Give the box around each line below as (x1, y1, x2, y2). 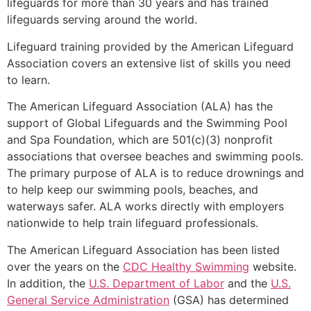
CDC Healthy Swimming (123, 259, 249, 274)
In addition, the (7, 276, 89, 290)
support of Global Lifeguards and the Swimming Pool (7, 116, 287, 131)
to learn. (7, 72, 53, 87)
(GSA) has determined (169, 292, 289, 307)
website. (249, 259, 296, 274)
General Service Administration (7, 292, 169, 307)
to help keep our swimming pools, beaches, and (7, 183, 258, 197)
